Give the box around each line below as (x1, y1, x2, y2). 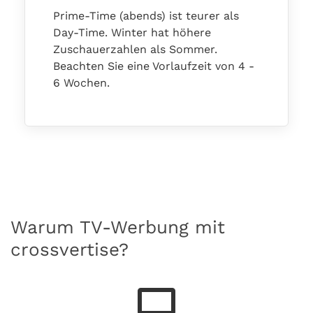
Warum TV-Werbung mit (10, 217, 225, 238)
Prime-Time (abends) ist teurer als (53, 9, 239, 22)
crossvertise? (10, 239, 129, 260)
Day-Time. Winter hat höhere (53, 26, 211, 39)
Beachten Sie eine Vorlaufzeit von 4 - (53, 59, 254, 73)
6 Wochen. (53, 76, 110, 89)
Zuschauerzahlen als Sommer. (53, 43, 217, 56)
